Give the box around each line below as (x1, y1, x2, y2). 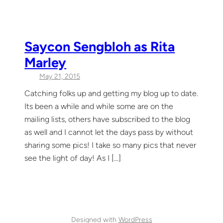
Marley (24, 54, 67, 71)
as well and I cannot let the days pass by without (24, 127, 194, 137)
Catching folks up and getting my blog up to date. (24, 89, 199, 99)
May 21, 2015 (39, 72, 80, 81)
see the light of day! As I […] (24, 153, 121, 163)
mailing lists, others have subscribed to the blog (24, 114, 191, 124)
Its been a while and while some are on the (24, 102, 174, 111)
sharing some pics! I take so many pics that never (24, 140, 197, 150)
